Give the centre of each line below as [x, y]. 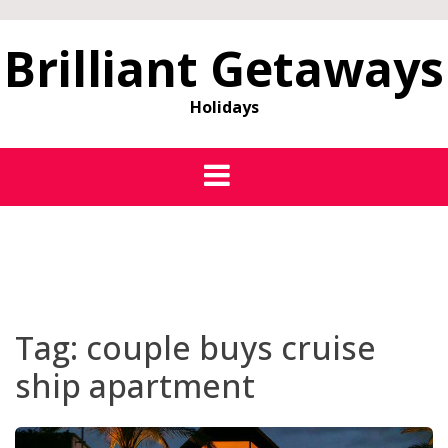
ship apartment [135, 386]
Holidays [224, 107]
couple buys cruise [231, 348]
